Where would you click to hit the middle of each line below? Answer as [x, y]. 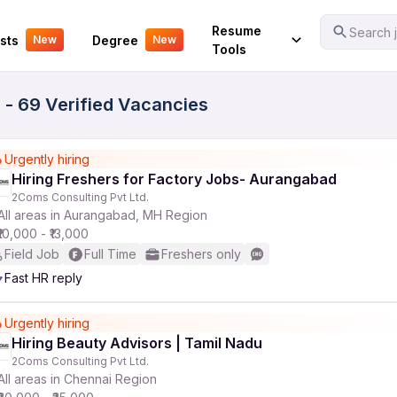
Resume [236, 31]
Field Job [32, 254]
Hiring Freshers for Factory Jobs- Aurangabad [174, 179]
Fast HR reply [43, 278]
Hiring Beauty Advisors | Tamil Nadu [137, 343]
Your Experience [64, 28]
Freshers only [201, 254]
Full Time [110, 254]
